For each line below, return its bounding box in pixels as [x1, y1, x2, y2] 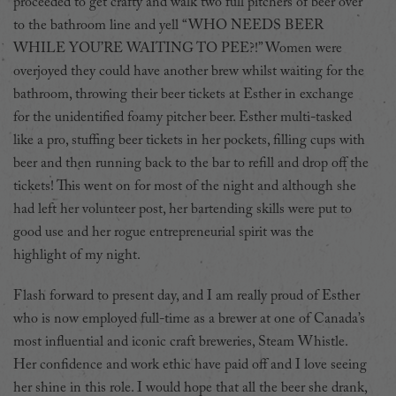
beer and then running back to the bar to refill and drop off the [13, 156, 369, 171]
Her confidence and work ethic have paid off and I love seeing [13, 357, 367, 372]
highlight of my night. [13, 247, 144, 263]
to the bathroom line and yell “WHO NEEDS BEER [13, 18, 324, 33]
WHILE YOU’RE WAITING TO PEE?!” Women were [13, 41, 342, 56]
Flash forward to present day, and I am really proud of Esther [13, 288, 360, 303]
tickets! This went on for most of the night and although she [13, 179, 356, 194]
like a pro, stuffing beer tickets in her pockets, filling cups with [13, 133, 365, 148]
